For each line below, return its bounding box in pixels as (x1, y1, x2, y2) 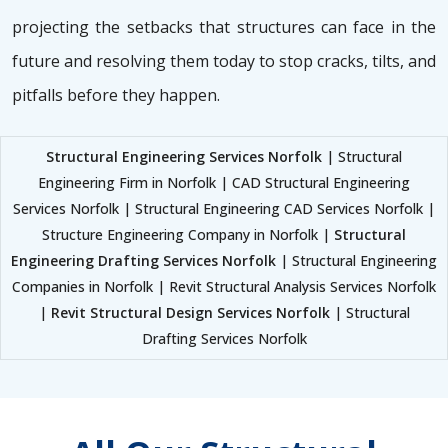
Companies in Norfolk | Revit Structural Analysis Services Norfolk (12, 277, 436, 297)
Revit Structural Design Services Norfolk (50, 303, 330, 323)
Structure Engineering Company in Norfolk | (42, 225, 334, 245)
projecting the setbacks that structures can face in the (12, 16, 436, 39)
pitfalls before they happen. (12, 84, 220, 107)
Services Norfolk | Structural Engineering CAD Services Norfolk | (13, 199, 435, 219)
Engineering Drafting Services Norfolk (11, 251, 276, 271)
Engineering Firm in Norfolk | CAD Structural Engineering (38, 173, 410, 193)
